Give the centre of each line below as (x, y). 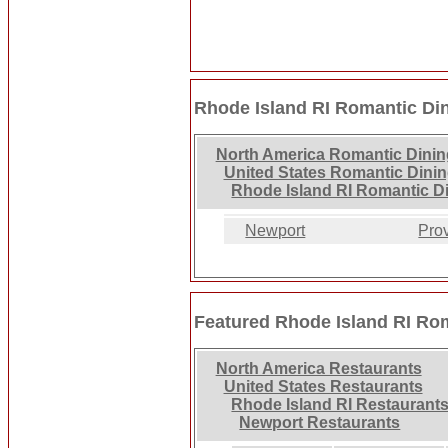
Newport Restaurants (320, 422)
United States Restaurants (323, 386)
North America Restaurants (318, 368)
